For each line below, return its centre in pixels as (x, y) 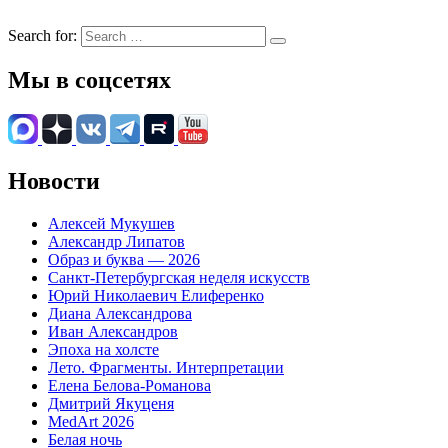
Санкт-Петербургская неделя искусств (179, 277)
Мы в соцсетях (89, 80)
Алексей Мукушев (111, 223)
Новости (54, 180)
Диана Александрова (120, 313)
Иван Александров (113, 331)
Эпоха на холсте (103, 349)
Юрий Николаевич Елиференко (156, 295)
